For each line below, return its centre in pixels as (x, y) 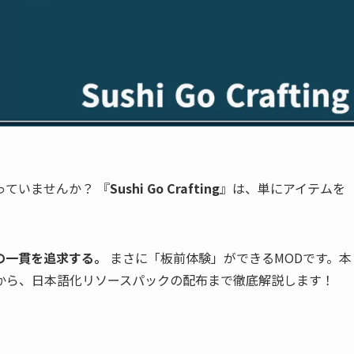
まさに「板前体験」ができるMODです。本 (229, 257)
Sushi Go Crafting (165, 188)
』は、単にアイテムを (282, 188)
